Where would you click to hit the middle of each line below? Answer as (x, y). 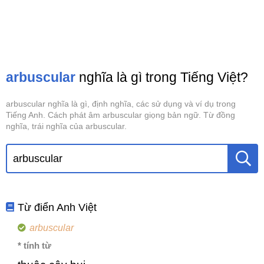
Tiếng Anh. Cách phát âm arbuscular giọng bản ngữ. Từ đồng (121, 115)
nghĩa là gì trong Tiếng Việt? (162, 77)
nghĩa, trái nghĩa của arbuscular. (66, 126)
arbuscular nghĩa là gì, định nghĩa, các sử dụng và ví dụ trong (121, 104)
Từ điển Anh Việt (57, 207)
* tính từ (34, 245)
